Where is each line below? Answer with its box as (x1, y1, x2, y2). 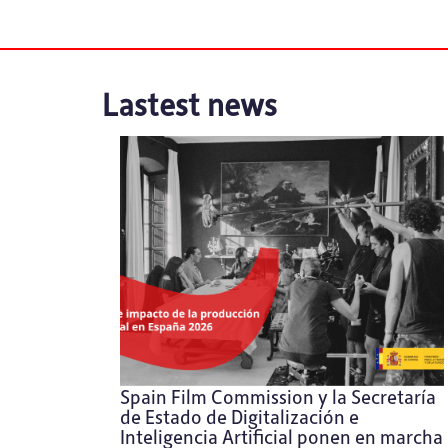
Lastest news (102, 83, 277, 123)
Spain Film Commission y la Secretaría (120, 383, 436, 408)
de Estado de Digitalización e (120, 403, 359, 428)
